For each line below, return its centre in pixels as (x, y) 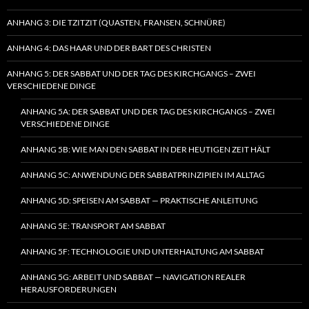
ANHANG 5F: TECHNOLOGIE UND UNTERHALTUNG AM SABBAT (142, 251)
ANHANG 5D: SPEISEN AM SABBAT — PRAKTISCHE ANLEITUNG (139, 200)
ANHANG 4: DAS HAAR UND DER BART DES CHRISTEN (109, 48)
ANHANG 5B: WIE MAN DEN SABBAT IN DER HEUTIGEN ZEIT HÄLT (146, 149)
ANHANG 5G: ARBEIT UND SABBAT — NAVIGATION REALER (133, 277)
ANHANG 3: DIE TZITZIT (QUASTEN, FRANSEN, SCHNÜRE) (116, 22)
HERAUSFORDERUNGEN (69, 289)
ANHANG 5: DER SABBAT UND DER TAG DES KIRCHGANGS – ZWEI (131, 73)
